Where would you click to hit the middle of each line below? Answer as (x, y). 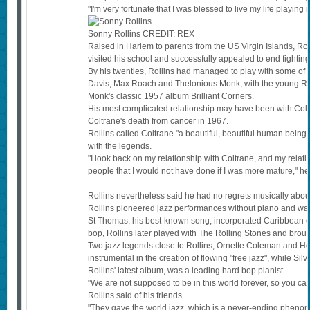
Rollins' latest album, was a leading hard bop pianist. (187, 271)
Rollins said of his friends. (136, 296)
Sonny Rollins (115, 34)
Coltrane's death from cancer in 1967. (158, 121)
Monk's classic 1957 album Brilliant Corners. (171, 97)
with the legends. (120, 146)
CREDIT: (159, 34)
